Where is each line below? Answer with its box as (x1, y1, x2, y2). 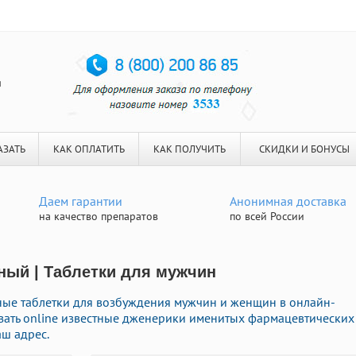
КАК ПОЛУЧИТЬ (153, 142, 226, 156)
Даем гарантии (39, 193, 122, 209)
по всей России (230, 209, 304, 223)
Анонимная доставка (230, 193, 346, 209)
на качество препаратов (39, 209, 158, 223)
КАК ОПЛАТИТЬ (52, 142, 125, 156)
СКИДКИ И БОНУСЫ (258, 142, 350, 156)
